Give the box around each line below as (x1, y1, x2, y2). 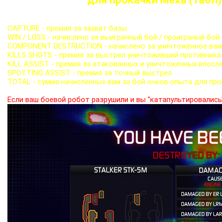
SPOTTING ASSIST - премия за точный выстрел (7, 68, 172, 77)
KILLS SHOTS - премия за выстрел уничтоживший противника (7, 50, 221, 59)
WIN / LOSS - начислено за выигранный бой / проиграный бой (7, 32, 220, 42)
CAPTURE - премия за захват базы (7, 23, 127, 33)
